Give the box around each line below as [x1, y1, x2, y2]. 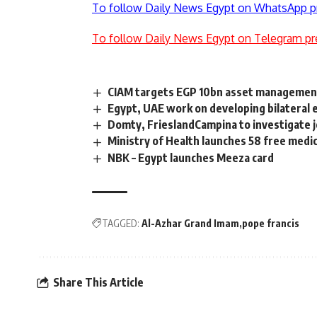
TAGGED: [102, 217, 139, 229]
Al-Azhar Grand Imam [142, 217, 239, 229]
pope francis [242, 217, 299, 229]
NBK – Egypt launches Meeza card [108, 150, 275, 165]
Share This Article [53, 275, 144, 290]
